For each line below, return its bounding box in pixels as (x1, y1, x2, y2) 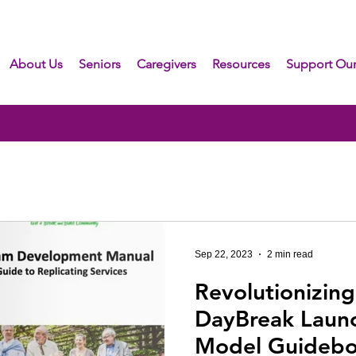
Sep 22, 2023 (195, 249, 253, 260)
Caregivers (137, 56, 196, 72)
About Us (10, 56, 63, 72)
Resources (212, 56, 270, 72)
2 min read (267, 249, 313, 260)
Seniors (79, 56, 121, 72)
